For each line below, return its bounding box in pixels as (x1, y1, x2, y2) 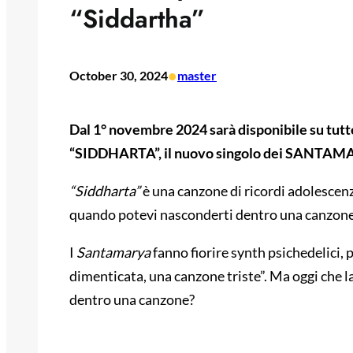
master (177, 68, 217, 84)
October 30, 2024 (69, 68, 168, 84)
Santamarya (76, 243, 150, 262)
